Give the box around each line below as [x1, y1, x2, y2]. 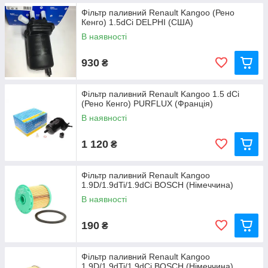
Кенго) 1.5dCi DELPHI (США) [81, 17, 193, 27]
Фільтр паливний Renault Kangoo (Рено [81, 8, 234, 17]
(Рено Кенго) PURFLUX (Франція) [81, 99, 213, 108]
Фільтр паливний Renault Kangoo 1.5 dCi [81, 89, 239, 99]
